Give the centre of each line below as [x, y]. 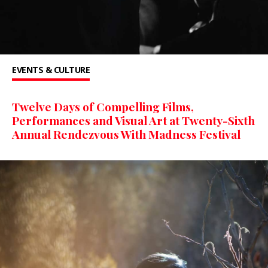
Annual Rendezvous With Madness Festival [126, 134]
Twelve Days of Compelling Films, [103, 107]
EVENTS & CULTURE [51, 70]
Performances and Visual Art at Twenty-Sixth [133, 121]
